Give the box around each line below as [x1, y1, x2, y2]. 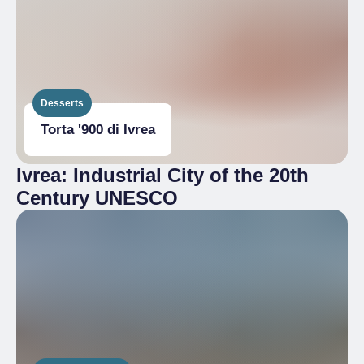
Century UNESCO [16, 187, 178, 209]
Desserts [41, 97, 84, 109]
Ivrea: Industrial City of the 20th [16, 164, 309, 186]
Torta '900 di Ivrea [41, 122, 155, 137]
